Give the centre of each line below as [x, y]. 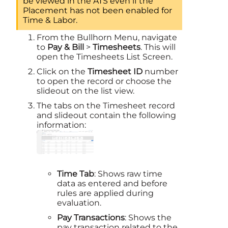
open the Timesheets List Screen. [105, 57]
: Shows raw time [128, 174]
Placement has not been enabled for [97, 11]
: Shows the [148, 218]
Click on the [62, 72]
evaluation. [79, 203]
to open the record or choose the [104, 81]
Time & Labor [49, 20]
